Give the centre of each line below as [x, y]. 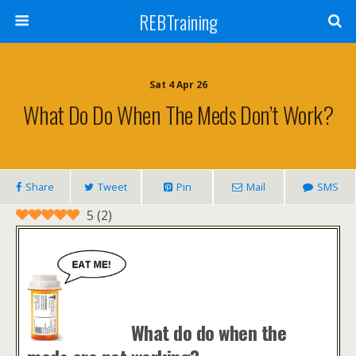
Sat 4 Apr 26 [178, 85]
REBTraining [178, 21]
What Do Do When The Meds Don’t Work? [178, 114]
